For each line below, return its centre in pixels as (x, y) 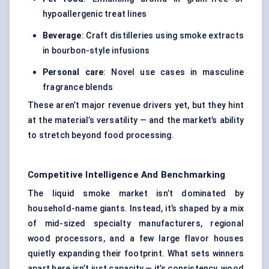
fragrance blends (78, 87)
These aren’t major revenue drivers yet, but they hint (136, 105)
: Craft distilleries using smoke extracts (162, 36)
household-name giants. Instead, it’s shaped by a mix (136, 209)
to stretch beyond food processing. (101, 135)
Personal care (73, 72)
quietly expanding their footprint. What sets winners (136, 254)
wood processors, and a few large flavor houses (136, 239)
